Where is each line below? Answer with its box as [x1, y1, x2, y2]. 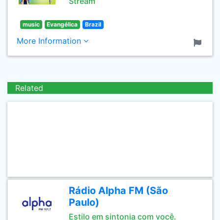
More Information [17, 36, 83, 46]
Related [15, 83, 43, 93]
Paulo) [69, 196, 99, 208]
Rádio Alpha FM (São [69, 185, 168, 196]
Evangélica [47, 21, 78, 28]
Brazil [84, 21, 101, 28]
